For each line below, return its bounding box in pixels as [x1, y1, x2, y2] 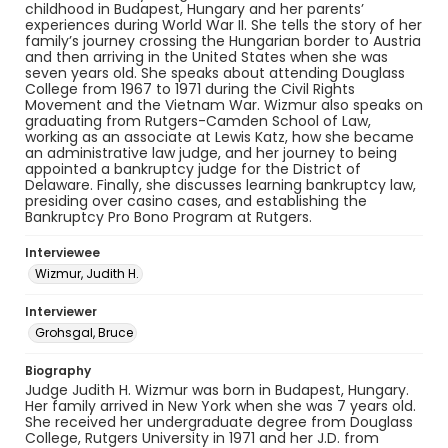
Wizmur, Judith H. [35, 265, 139, 282]
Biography [25, 362, 91, 379]
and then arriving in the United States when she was [25, 47, 388, 67]
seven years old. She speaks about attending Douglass [25, 63, 405, 83]
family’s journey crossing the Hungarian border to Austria [25, 31, 421, 51]
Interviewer [25, 303, 97, 320]
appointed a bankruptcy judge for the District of [25, 159, 361, 179]
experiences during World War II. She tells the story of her [25, 15, 422, 35]
